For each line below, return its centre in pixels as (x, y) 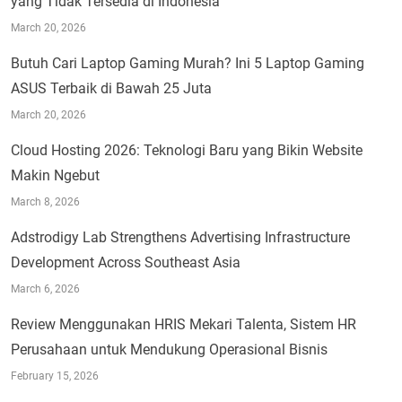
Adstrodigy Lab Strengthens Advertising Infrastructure (180, 237)
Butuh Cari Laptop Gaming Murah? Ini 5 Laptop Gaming (188, 63)
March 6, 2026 (45, 288)
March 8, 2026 (45, 201)
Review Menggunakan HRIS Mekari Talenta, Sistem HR (184, 324)
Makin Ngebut (55, 175)
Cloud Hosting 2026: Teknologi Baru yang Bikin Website (187, 150)
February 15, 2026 (55, 376)
